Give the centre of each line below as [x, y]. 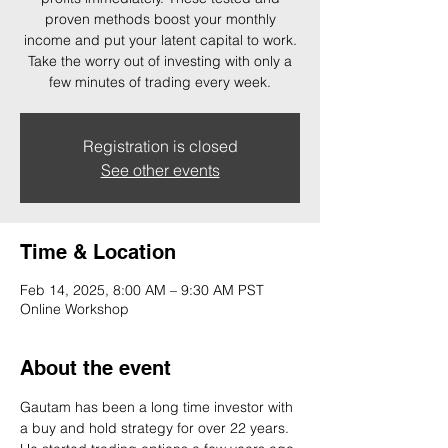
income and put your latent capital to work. [160, 40]
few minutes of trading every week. [160, 82]
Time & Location [98, 252]
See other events [160, 170]
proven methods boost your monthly [160, 19]
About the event [95, 368]
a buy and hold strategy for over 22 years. [156, 428]
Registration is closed [160, 146]
